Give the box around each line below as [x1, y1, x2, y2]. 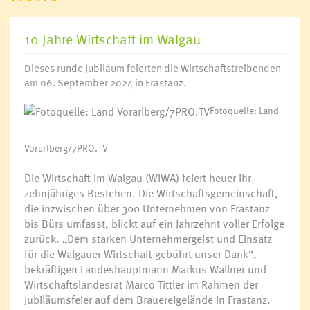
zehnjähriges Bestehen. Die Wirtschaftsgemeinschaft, [24, 184, 278, 201]
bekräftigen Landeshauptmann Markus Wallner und [24, 260, 266, 277]
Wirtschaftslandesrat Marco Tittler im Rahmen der [24, 275, 258, 293]
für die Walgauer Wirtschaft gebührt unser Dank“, [24, 245, 257, 262]
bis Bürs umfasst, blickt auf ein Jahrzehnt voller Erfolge [24, 215, 284, 232]
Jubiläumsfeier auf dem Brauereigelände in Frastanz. [24, 291, 271, 308]
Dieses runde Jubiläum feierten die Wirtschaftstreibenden [24, 60, 281, 75]
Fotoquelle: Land [210, 103, 279, 118]
